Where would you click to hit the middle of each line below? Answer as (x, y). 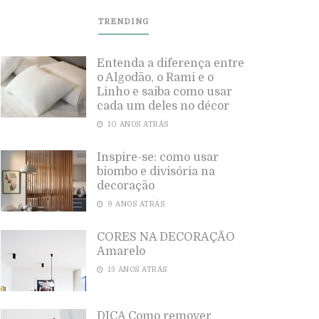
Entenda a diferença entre (171, 63)
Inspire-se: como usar (158, 157)
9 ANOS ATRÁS (135, 204)
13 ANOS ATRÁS (136, 270)
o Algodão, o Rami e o (155, 78)
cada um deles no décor (163, 106)
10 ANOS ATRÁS (137, 124)
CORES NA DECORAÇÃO (166, 237)
